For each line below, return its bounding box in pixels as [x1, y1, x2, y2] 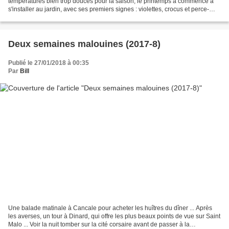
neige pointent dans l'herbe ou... [8, 14, 97, 21]
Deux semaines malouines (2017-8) [8, 39, 161, 50]
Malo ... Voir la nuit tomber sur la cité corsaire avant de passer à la [8, 220, 190, 228]
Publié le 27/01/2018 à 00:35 [8, 59, 89, 67]
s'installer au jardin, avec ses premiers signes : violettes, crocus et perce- [8, 6, 209, 13]
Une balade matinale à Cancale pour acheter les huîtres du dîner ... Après [8, 204, 212, 212]
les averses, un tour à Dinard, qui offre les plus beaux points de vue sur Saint [8, 212, 220, 220]
